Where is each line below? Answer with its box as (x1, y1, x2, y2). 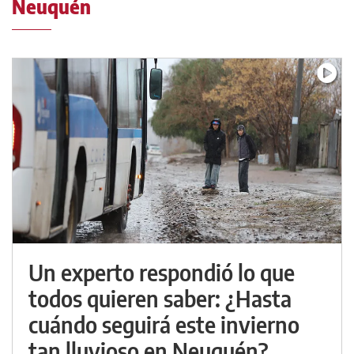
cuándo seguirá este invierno (28, 311, 299, 338)
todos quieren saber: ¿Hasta (28, 284, 292, 312)
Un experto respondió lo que (28, 258, 295, 286)
